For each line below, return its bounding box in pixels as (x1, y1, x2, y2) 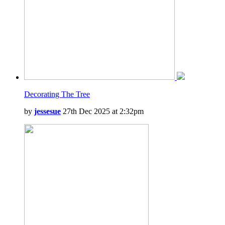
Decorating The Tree (24, 90, 90, 98)
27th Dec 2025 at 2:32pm (61, 107, 144, 116)
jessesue (34, 107, 61, 116)
